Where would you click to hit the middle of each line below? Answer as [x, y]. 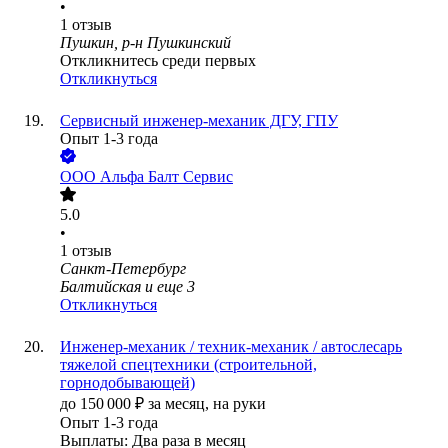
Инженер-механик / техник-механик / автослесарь [231, 347]
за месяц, [180, 404]
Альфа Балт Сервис [166, 177]
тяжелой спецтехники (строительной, [188, 365]
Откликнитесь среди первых [158, 61]
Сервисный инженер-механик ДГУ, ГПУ [199, 121]
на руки [239, 404]
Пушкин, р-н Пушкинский [145, 43]
